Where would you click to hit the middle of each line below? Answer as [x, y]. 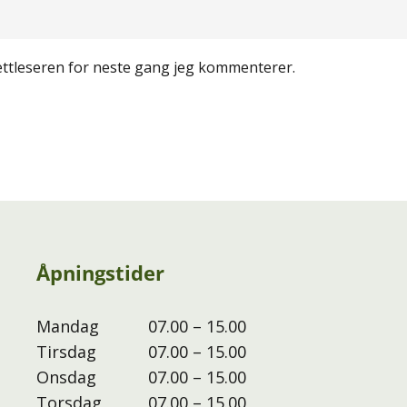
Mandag [67, 326]
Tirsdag [66, 352]
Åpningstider [100, 273]
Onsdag [66, 377]
